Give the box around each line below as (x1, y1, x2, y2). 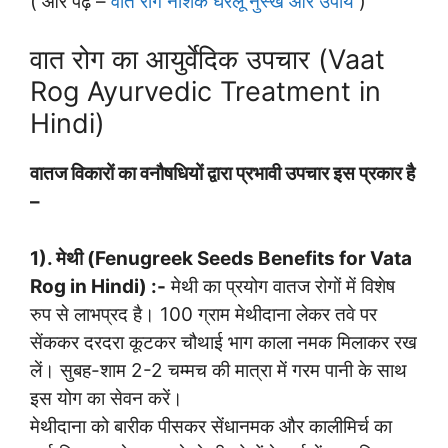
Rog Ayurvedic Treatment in (30, 75, 381, 109)
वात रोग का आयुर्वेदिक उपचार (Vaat (30, 43, 385, 77)
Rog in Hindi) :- (30, 274, 166, 298)
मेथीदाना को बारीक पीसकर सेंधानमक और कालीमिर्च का (30, 414, 392, 438)
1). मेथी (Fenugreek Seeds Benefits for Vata (30, 246, 412, 270)
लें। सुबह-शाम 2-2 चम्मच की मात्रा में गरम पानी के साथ (30, 358, 407, 382)
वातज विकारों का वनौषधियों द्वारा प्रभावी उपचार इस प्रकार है (30, 162, 415, 186)
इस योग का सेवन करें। (30, 386, 183, 410)
